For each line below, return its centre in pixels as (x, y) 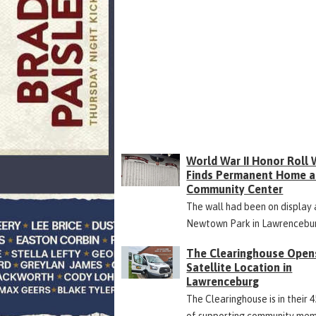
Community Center (235, 189)
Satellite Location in (239, 267)
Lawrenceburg (223, 281)
